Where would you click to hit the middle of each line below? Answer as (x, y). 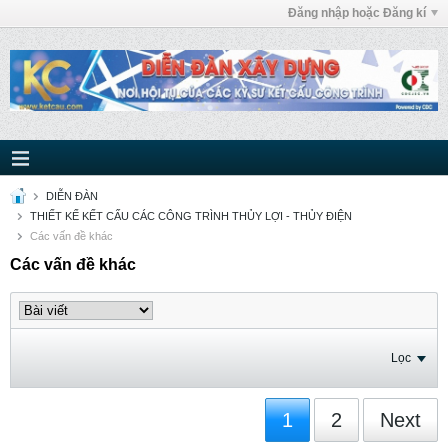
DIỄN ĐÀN (72, 196)
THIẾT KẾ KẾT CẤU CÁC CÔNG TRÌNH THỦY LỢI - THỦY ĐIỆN (191, 216)
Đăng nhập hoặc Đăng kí (357, 13)
